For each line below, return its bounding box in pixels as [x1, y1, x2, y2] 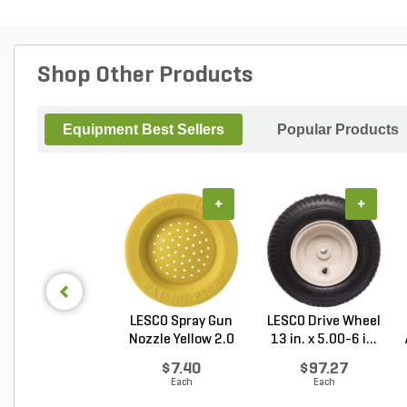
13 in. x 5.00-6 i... [271, 333, 377, 347]
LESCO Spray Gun [130, 314, 233, 329]
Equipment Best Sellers [63, 122, 224, 137]
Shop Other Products [37, 64, 253, 88]
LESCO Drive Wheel [267, 314, 381, 329]
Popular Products [277, 122, 399, 137]
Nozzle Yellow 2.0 [128, 333, 234, 347]
